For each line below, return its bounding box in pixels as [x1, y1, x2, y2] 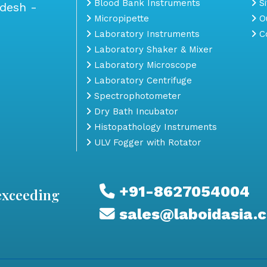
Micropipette [91, 13, 149, 24]
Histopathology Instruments [91, 121, 217, 132]
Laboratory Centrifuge [91, 74, 192, 86]
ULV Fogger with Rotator [91, 136, 201, 148]
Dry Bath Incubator [91, 105, 178, 117]
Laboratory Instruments [91, 28, 200, 39]
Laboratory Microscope [91, 59, 197, 70]
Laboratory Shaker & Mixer [91, 44, 213, 55]
